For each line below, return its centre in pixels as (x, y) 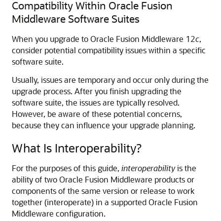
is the (186, 168)
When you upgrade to (51, 39)
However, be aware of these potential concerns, (97, 114)
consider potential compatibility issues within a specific (109, 50)
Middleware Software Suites (76, 18)
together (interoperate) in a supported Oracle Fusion (105, 202)
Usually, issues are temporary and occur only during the (110, 80)
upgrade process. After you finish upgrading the (97, 91)
